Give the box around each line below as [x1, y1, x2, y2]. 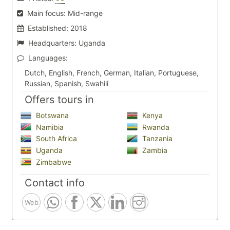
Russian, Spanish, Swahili [25, 79, 108, 88]
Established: [28, 24, 68, 32]
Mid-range [68, 9, 103, 17]
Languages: [28, 53, 68, 62]
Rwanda [140, 122, 169, 131]
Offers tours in [25, 93, 94, 106]
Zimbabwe [34, 157, 71, 166]
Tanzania [140, 134, 172, 143]
